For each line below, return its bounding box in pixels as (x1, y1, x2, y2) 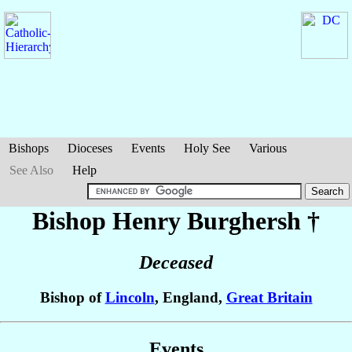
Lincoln (104, 289, 155, 306)
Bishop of (39, 289, 105, 306)
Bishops (9, 141, 49, 155)
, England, (154, 289, 226, 306)
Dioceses (68, 141, 112, 155)
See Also (9, 163, 53, 177)
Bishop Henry (32, 207, 187, 235)
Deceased (139, 252, 213, 273)
